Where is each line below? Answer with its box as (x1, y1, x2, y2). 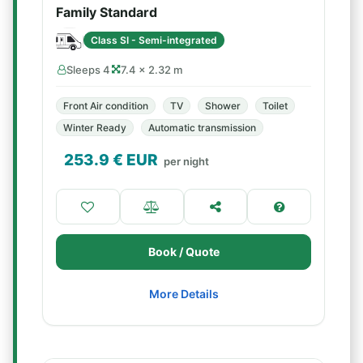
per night (164, 155, 209, 168)
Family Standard (56, 4, 157, 20)
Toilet (263, 100, 288, 112)
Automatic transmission (148, 122, 256, 134)
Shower (205, 100, 241, 112)
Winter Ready (63, 122, 126, 134)
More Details (148, 287, 219, 301)
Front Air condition (63, 100, 148, 112)
